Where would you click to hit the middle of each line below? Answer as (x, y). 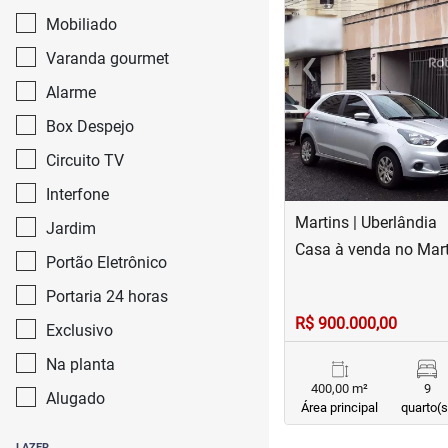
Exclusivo (79, 330)
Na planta (80, 364)
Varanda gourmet (107, 58)
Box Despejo (90, 126)
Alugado (75, 398)
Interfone (77, 194)
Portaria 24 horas (107, 296)
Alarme (71, 92)
